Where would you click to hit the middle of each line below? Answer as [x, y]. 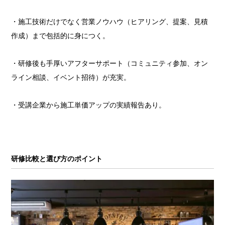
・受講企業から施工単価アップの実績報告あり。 [89, 105]
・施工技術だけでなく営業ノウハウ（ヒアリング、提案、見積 [110, 22]
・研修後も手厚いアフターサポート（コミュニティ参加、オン [110, 64]
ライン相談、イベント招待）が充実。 [71, 78]
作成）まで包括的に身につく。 [61, 36]
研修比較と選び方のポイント [57, 159]
